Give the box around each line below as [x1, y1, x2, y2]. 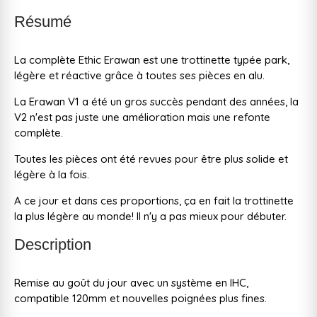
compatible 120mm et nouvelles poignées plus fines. [14, 291, 267, 305]
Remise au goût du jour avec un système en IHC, [14, 275, 248, 289]
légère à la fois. [14, 167, 89, 181]
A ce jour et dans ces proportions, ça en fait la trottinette [14, 193, 294, 207]
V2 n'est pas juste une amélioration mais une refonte [14, 110, 270, 124]
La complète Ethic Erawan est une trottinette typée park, [14, 52, 289, 67]
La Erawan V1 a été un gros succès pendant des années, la [14, 94, 299, 108]
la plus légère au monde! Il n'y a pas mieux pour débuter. [14, 209, 287, 223]
